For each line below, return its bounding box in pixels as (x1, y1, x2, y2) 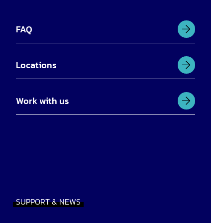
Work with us (16, 94, 69, 108)
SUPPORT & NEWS (16, 196, 81, 208)
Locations (16, 58, 56, 72)
